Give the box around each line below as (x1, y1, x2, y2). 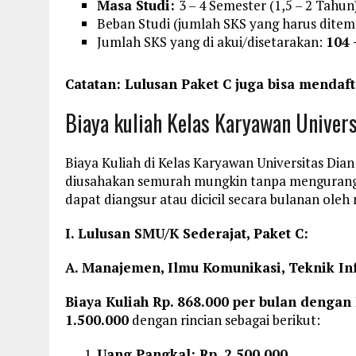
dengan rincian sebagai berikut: (129, 310, 320, 329)
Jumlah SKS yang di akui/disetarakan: (97, 32, 326, 51)
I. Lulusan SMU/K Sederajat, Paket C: (65, 223, 308, 242)
